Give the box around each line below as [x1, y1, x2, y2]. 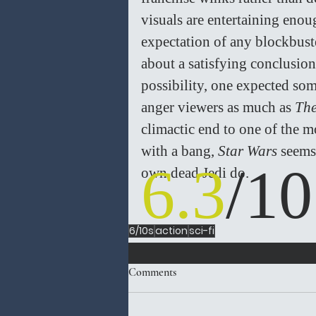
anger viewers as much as [141, 99, 295, 116]
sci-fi [189, 224, 214, 238]
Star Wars [218, 142, 277, 160]
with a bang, [141, 142, 218, 160]
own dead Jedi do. [141, 164, 253, 182]
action [155, 224, 188, 238]
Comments [128, 265, 176, 280]
